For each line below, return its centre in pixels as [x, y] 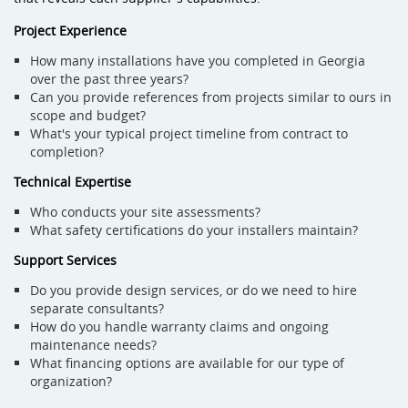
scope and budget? [88, 115]
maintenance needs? [93, 345]
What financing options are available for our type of [187, 363]
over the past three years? [109, 79]
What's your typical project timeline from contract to [189, 133]
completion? [67, 152]
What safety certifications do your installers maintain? [194, 230]
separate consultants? [97, 308]
